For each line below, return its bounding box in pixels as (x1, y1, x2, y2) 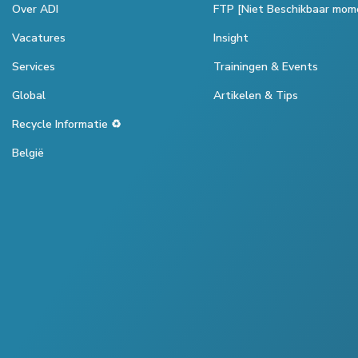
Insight (213, 30, 249, 46)
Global (12, 87, 46, 103)
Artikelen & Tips (213, 87, 298, 103)
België (12, 145, 44, 161)
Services (12, 58, 55, 74)
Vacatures (12, 30, 66, 46)
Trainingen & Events (213, 58, 318, 74)
